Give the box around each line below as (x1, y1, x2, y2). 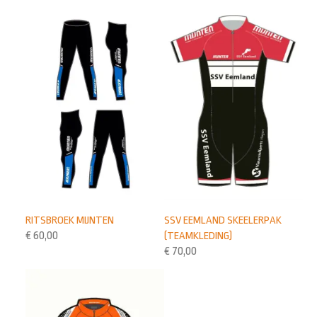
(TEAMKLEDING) (164, 229, 233, 242)
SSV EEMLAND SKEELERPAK (164, 213, 282, 226)
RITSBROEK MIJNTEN (25, 213, 115, 226)
